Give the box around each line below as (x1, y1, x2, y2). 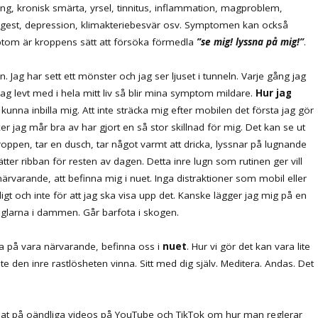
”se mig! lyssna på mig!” (197, 35, 304, 48)
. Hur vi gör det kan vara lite (187, 239, 310, 253)
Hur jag (256, 86, 292, 99)
